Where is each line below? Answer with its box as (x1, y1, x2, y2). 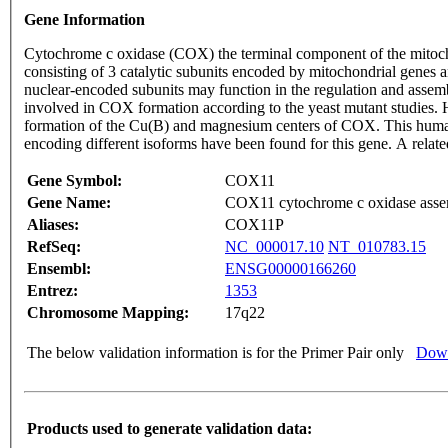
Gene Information (24, 11, 145, 29)
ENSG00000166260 (225, 260, 356, 278)
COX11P (225, 216, 284, 234)
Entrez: (27, 282, 78, 300)
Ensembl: (27, 260, 91, 278)
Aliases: (27, 216, 79, 234)
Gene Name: (27, 194, 111, 212)
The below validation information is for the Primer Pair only (27, 344, 404, 362)
